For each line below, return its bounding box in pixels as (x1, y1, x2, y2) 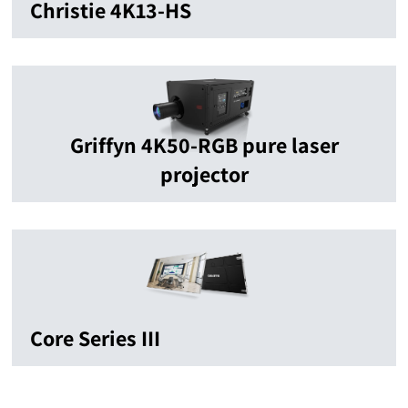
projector (159, 159, 249, 189)
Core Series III (30, 323, 160, 352)
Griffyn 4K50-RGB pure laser (69, 130, 339, 159)
